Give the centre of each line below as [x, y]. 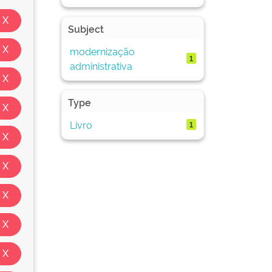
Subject [86, 29]
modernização [102, 51]
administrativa [101, 65]
